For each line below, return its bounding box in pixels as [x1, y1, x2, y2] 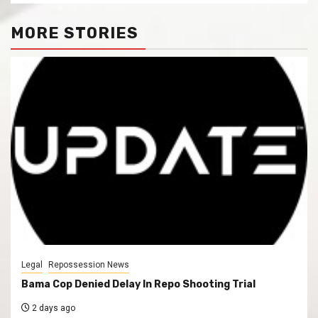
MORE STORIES [11, 23, 138, 43]
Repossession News [48, 259, 129, 270]
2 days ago [30, 302, 75, 313]
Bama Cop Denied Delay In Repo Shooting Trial [21, 278, 256, 290]
